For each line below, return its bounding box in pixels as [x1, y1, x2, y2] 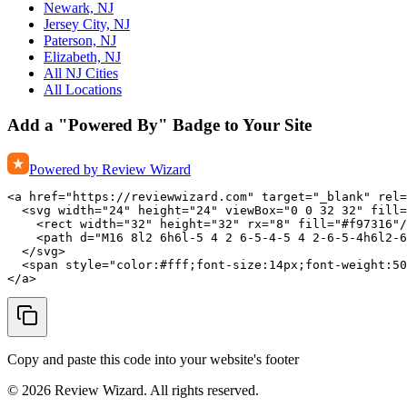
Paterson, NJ [44, 33, 116, 49]
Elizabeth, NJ [44, 49, 121, 65]
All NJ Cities [44, 65, 118, 82]
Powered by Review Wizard [29, 161, 191, 177]
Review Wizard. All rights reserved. [51, 382, 259, 398]
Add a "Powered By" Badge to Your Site [7, 115, 312, 135]
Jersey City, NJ [44, 16, 130, 33]
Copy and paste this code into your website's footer [7, 351, 299, 367]
